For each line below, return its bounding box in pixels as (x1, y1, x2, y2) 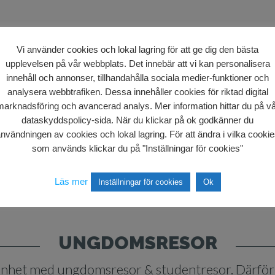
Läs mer (54, 176, 88, 187)
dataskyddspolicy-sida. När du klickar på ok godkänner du (21, 115, 254, 126)
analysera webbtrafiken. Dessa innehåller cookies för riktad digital (7, 87, 268, 97)
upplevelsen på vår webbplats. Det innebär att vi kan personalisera (5, 58, 270, 69)
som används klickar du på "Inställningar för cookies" (32, 143, 243, 154)
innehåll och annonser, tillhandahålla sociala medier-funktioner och (6, 72, 269, 83)
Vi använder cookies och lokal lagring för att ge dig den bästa (17, 44, 258, 55)
